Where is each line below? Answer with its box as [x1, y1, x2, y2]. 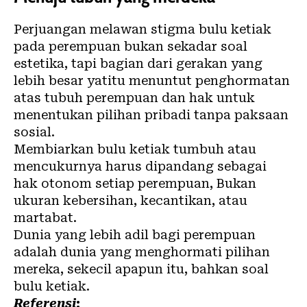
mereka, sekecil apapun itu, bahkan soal [14, 262, 269, 277]
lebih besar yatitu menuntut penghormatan [14, 73, 290, 88]
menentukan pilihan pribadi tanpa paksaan [14, 108, 288, 123]
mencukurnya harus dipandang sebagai [14, 159, 267, 174]
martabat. [14, 210, 77, 225]
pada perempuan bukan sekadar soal [14, 39, 247, 54]
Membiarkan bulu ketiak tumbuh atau [14, 142, 256, 157]
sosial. [14, 125, 55, 140]
